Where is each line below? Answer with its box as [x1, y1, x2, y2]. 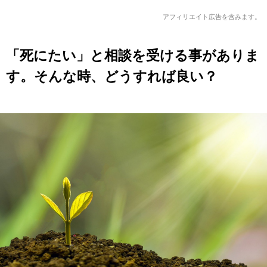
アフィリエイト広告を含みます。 [163, 14, 261, 20]
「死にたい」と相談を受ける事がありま [6, 48, 259, 62]
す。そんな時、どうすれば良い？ [6, 69, 218, 83]
